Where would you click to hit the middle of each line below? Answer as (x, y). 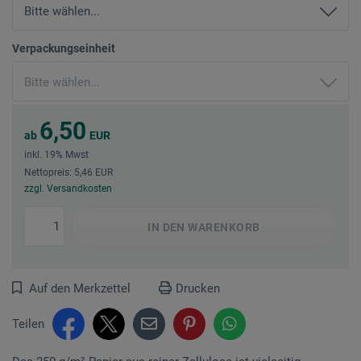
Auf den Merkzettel (80, 288)
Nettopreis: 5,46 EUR (68, 172)
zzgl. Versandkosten (68, 188)
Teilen (28, 324)
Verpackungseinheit (64, 48)
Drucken (198, 288)
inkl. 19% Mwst (56, 154)
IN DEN (166, 227)
